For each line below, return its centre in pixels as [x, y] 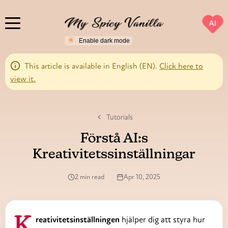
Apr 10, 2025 [142, 177]
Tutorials [119, 117]
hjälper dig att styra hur [163, 219]
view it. [23, 79]
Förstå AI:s [114, 139]
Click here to [181, 66]
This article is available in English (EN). [91, 66]
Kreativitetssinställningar [114, 155]
